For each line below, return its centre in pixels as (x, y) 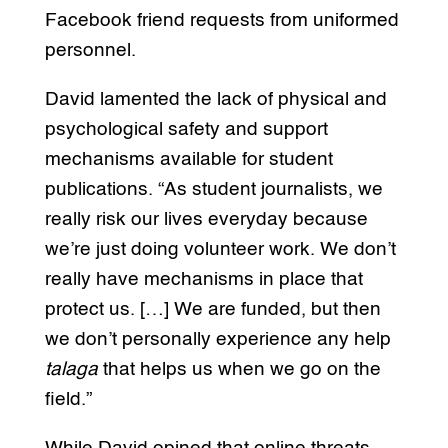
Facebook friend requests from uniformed (221, 20)
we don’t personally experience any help (217, 339)
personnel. (90, 50)
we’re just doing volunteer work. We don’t (220, 249)
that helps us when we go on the (239, 369)
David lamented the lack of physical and (215, 99)
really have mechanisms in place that (203, 279)
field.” (68, 399)
